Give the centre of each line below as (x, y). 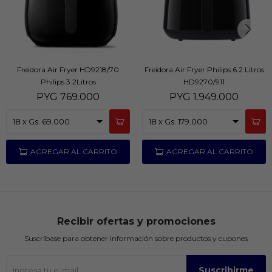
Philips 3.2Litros (68, 81)
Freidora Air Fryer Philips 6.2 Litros (204, 69)
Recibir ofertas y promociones (136, 221)
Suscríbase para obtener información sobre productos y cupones (136, 238)
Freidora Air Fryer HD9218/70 (68, 69)
